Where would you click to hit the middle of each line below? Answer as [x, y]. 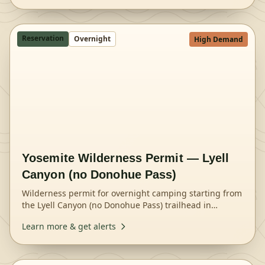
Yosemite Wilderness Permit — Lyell [126, 158]
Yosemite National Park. [69, 217]
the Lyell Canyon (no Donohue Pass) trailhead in [117, 205]
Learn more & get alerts [69, 226]
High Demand [219, 39]
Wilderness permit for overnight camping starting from [132, 193]
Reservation [43, 38]
